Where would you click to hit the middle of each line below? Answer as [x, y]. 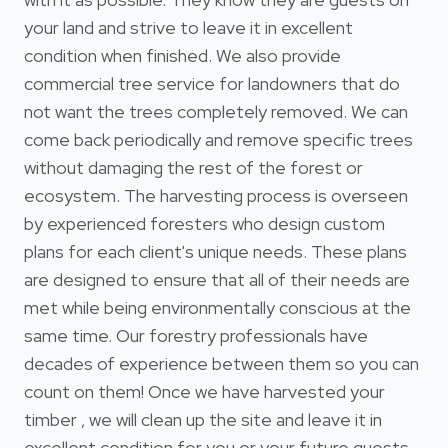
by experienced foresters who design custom [204, 223]
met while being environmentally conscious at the [217, 307]
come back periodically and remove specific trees [218, 139]
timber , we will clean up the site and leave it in [203, 419]
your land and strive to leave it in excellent [188, 27]
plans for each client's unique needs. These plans [215, 251]
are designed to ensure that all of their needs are [217, 279]
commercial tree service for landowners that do [212, 83]
